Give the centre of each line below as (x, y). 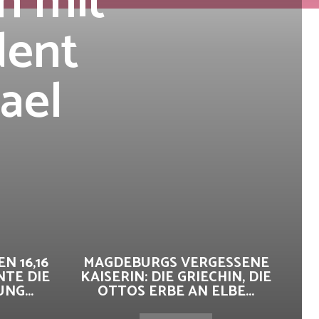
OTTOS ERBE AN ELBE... (176, 292)
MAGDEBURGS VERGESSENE (176, 263)
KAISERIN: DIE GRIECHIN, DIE (176, 277)
